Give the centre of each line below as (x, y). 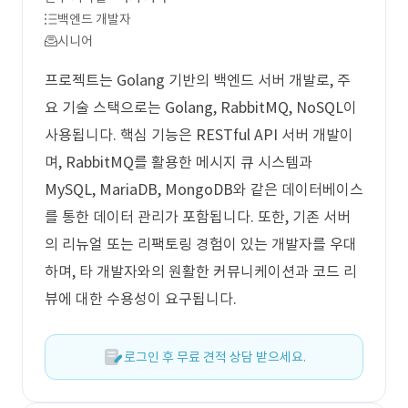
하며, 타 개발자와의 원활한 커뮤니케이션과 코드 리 (201, 271)
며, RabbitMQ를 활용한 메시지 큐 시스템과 (178, 162)
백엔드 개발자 (94, 19)
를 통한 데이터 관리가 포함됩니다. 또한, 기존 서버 (198, 217)
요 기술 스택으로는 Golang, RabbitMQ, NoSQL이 (201, 107)
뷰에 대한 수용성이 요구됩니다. (141, 299)
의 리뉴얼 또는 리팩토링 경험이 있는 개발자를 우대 (201, 244)
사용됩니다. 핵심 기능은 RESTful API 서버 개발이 (199, 135)
